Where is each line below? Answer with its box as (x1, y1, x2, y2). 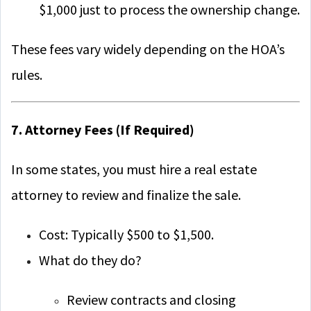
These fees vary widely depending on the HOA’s (11, 40, 285, 58)
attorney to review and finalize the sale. (11, 186, 241, 203)
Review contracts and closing (67, 291, 236, 308)
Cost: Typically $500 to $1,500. (39, 226, 214, 243)
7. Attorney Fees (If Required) (11, 121, 194, 138)
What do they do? (39, 251, 142, 269)
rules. (11, 66, 42, 83)
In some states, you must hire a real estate (11, 160, 257, 178)
